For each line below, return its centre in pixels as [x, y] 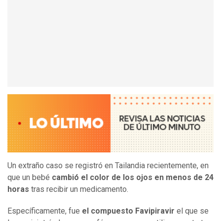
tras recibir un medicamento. [80, 189]
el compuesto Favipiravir [128, 211]
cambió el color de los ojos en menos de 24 [133, 178]
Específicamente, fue [45, 211]
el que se [192, 211]
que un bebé [30, 178]
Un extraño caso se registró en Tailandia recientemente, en [108, 166]
